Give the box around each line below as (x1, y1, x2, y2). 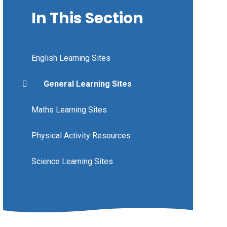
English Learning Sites (31, 53, 110, 63)
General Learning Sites (43, 79, 132, 89)
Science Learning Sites (31, 156, 113, 166)
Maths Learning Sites (31, 104, 107, 115)
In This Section (31, 7, 143, 29)
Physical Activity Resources (31, 130, 131, 140)
